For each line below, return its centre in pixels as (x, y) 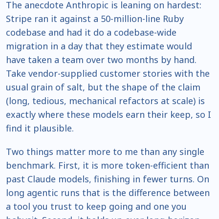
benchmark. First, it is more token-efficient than (108, 165)
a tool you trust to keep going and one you (96, 207)
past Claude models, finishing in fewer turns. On (108, 179)
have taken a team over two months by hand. (101, 60)
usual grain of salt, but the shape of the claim (103, 87)
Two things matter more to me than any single (105, 152)
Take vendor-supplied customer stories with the (108, 74)
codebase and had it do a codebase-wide (91, 33)
